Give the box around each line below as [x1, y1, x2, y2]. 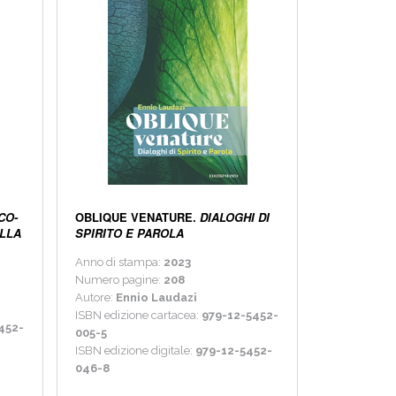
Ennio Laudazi [116, 291, 198, 305]
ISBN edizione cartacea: [75, 308, 202, 323]
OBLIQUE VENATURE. [75, 209, 201, 226]
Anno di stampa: [75, 255, 164, 270]
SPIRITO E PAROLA [75, 225, 185, 242]
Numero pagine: [75, 273, 164, 287]
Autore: [75, 291, 117, 305]
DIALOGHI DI [200, 209, 270, 226]
